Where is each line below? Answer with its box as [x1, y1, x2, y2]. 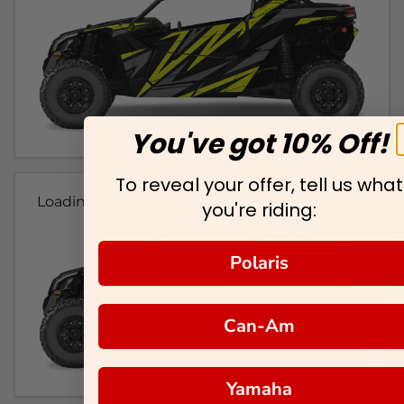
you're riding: [202, 197, 317, 223]
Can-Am [224, 313, 295, 338]
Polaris [230, 250, 289, 275]
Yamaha [226, 376, 292, 401]
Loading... [37, 193, 104, 211]
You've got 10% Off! [130, 124, 389, 163]
